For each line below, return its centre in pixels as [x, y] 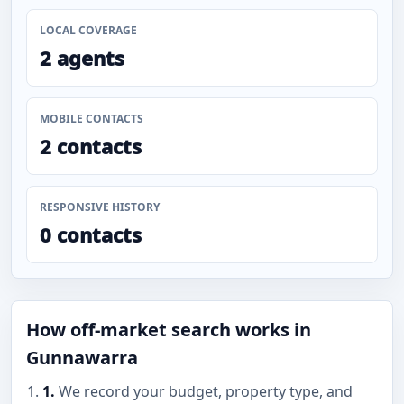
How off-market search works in [169, 330]
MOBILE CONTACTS [92, 119]
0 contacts [91, 234]
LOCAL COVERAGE [88, 30]
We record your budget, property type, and [204, 391]
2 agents [82, 58]
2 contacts [91, 146]
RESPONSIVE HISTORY [100, 207]
